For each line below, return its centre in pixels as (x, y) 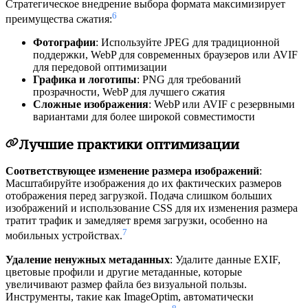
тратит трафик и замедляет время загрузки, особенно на (136, 221)
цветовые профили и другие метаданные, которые (124, 272)
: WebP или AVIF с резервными (222, 104)
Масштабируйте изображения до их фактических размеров (144, 184)
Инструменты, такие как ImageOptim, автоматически (130, 296)
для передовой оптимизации (100, 67)
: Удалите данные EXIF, (225, 259)
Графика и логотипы (85, 79)
